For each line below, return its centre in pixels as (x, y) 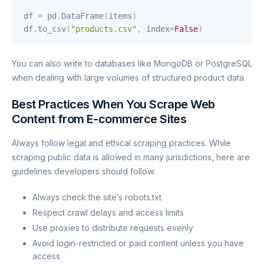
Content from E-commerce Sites (99, 119)
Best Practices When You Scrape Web (113, 104)
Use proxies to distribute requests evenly (113, 228)
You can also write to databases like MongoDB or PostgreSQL (132, 63)
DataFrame (82, 16)
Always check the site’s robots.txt (97, 197)
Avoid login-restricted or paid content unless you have (138, 243)
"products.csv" (104, 29)
